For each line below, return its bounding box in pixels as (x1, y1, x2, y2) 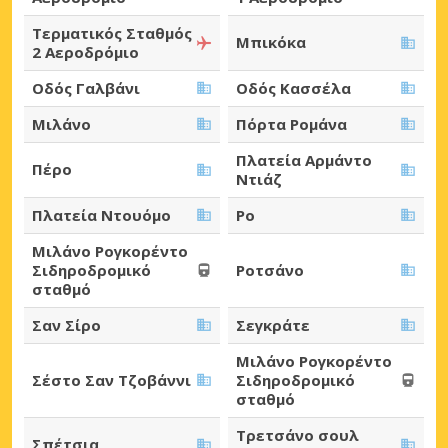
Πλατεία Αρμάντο (236, 149, 372, 170)
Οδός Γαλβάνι (32, 77, 140, 98)
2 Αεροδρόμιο (32, 41, 139, 62)
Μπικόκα (236, 32, 306, 53)
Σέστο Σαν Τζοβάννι (32, 369, 191, 390)
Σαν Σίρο (32, 314, 101, 335)
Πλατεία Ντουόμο (32, 204, 171, 225)
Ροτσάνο (236, 259, 304, 280)
